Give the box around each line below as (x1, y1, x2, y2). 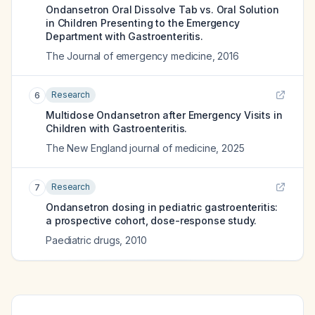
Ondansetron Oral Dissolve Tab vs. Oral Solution (46, 4, 279, 15)
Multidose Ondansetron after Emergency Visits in (46, 109, 283, 121)
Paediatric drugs (46, 234, 120, 246)
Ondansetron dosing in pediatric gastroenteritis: (46, 201, 278, 213)
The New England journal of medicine (46, 142, 217, 154)
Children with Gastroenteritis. (46, 122, 188, 134)
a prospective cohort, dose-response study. (46, 214, 257, 226)
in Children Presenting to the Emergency (46, 17, 240, 29)
